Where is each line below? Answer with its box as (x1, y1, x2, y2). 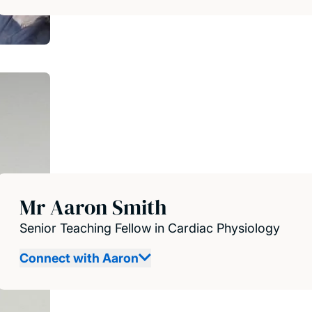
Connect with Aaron (19, 250, 139, 265)
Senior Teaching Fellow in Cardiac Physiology (19, 220, 280, 235)
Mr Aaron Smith (19, 192, 166, 221)
